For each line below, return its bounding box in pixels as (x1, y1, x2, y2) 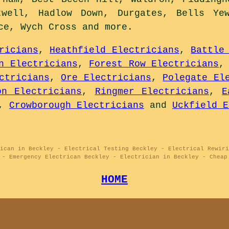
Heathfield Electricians (50, 44, 179, 55)
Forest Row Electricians (89, 58, 219, 69)
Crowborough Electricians (9, 100, 144, 110)
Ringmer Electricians (95, 86, 209, 97)
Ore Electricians (61, 72, 151, 83)
